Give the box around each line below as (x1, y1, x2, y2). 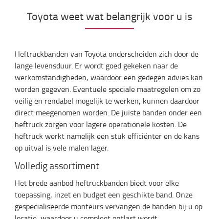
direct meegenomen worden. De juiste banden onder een (15, 107, 202, 118)
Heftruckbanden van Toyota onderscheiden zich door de (15, 48, 198, 59)
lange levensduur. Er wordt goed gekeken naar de (15, 60, 178, 71)
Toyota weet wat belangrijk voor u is (27, 8, 192, 23)
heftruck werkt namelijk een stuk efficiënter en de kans (15, 131, 199, 141)
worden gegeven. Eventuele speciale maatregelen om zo (15, 84, 200, 94)
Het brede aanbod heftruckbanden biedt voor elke (15, 177, 179, 188)
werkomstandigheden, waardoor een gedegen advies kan (15, 72, 203, 83)
